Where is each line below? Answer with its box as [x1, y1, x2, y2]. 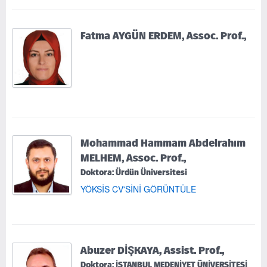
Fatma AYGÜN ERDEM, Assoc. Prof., [80, 27, 246, 43]
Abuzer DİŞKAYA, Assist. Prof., [80, 242, 224, 257]
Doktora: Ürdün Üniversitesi [80, 166, 187, 178]
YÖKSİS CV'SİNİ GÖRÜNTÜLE [80, 182, 196, 195]
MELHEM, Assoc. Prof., [80, 150, 186, 165]
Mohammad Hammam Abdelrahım [80, 135, 246, 150]
